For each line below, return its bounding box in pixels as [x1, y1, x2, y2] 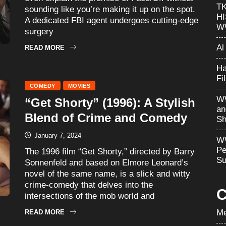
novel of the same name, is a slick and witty [25, 168, 190, 179]
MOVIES [68, 82, 91, 89]
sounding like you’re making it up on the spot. [25, 4, 195, 14]
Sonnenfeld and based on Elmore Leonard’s [25, 157, 188, 167]
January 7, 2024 [32, 131, 81, 139]
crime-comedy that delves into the [25, 180, 153, 190]
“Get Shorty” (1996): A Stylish [25, 95, 195, 109]
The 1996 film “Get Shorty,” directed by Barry [25, 146, 195, 156]
